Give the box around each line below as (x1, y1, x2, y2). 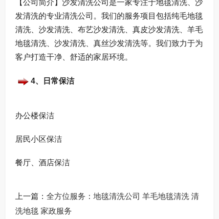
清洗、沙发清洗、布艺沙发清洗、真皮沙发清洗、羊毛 (15, 25, 203, 34)
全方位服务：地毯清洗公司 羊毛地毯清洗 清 (46, 192, 199, 200)
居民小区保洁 (15, 134, 62, 143)
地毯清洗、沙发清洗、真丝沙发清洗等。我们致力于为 (15, 39, 203, 47)
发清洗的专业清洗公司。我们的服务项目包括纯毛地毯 (15, 11, 203, 20)
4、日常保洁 (31, 77, 74, 86)
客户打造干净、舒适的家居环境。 (15, 52, 132, 61)
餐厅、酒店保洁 (15, 158, 70, 167)
